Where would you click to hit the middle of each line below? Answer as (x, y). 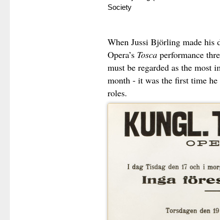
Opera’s (122, 54)
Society (119, 8)
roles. (117, 93)
